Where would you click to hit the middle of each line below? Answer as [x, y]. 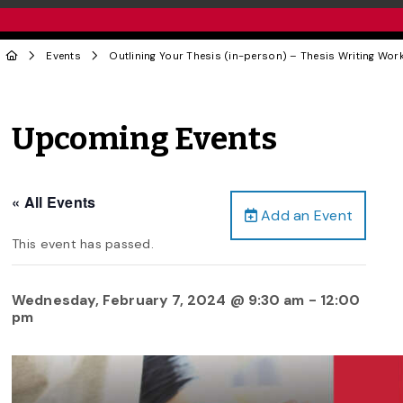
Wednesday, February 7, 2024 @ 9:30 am [158, 300]
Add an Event [305, 215]
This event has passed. [83, 243]
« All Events [54, 201]
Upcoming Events [145, 139]
